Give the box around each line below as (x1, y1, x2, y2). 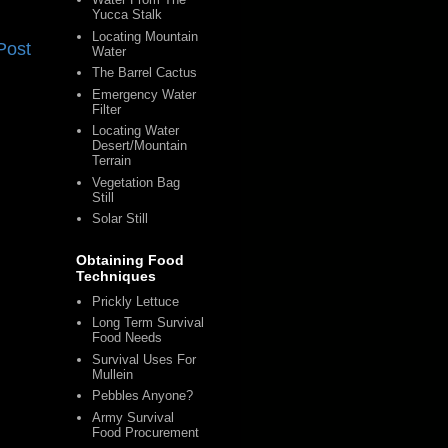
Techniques (76, 267, 156, 284)
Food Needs (92, 330, 163, 346)
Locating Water (92, 123, 180, 139)
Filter (92, 101, 122, 117)
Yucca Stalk (92, 7, 163, 23)
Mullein (92, 366, 134, 382)
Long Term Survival (92, 315, 205, 331)
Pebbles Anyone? (92, 388, 194, 404)
